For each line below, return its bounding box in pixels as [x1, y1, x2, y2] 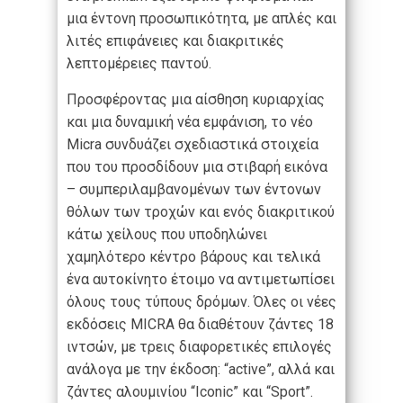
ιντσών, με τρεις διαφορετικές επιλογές [67, 338, 332, 356]
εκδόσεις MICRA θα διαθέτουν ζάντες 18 [67, 316, 334, 334]
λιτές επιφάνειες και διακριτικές [67, 32, 284, 50]
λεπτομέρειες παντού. [67, 55, 211, 73]
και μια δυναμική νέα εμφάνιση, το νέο [67, 113, 313, 131]
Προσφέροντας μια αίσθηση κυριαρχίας [67, 91, 325, 109]
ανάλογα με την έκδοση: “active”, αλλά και [67, 361, 335, 379]
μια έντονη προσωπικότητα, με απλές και [67, 10, 336, 28]
